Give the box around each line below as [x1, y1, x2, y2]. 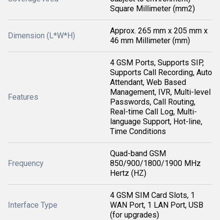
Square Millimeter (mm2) [110, 4, 195, 13]
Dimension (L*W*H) [8, 31, 75, 40]
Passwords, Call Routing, [110, 97, 195, 107]
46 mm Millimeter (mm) [110, 36, 190, 45]
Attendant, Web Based [110, 78, 186, 87]
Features [8, 92, 38, 102]
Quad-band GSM [110, 149, 166, 158]
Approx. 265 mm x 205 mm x [110, 26, 208, 35]
